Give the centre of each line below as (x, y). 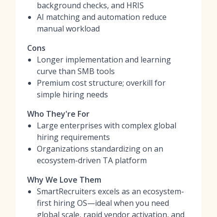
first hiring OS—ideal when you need (103, 203)
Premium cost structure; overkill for (101, 83)
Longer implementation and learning (104, 60)
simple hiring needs (72, 94)
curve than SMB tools (76, 71)
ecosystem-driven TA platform (92, 160)
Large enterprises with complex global (107, 125)
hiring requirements (73, 137)
